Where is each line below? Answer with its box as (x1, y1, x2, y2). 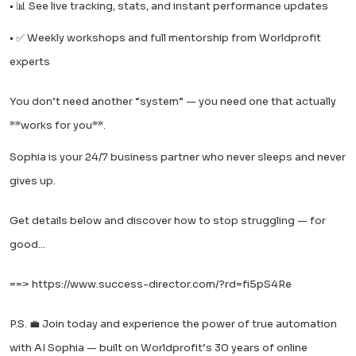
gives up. (10, 174, 56, 188)
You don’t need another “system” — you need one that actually (10, 95, 336, 109)
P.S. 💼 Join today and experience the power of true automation (10, 317, 337, 331)
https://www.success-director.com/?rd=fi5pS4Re (32, 277, 292, 292)
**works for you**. (10, 118, 110, 133)
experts (10, 55, 55, 69)
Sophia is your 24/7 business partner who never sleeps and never (10, 150, 346, 164)
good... (10, 238, 45, 252)
